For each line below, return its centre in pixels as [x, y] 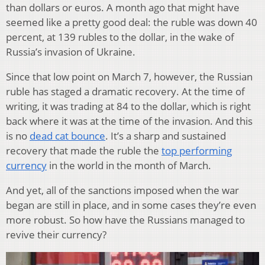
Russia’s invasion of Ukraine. [71, 52]
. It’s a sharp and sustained [166, 136]
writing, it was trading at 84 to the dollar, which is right [128, 106]
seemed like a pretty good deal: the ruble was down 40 [132, 22]
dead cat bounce [67, 136]
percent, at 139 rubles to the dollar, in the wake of [120, 37]
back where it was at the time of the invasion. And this [129, 121]
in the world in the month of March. [129, 166]
